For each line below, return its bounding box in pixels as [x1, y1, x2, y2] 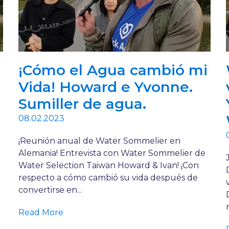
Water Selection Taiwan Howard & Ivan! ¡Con [18, 161, 199, 171]
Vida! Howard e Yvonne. [18, 78, 193, 96]
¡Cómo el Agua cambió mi [18, 61, 208, 79]
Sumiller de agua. [18, 95, 146, 113]
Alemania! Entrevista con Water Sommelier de [18, 148, 205, 158]
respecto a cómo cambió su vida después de [18, 173, 198, 183]
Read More [18, 208, 63, 218]
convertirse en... [18, 185, 82, 195]
